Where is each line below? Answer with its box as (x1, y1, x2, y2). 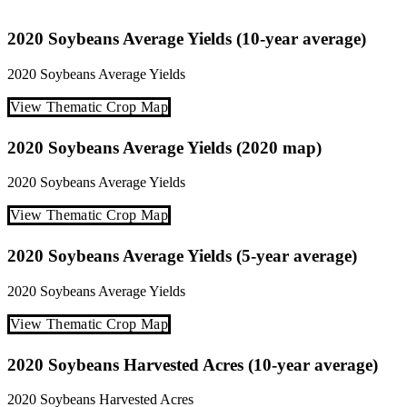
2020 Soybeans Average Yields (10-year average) (7, 29, 366, 49)
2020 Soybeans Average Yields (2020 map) (7, 137, 322, 157)
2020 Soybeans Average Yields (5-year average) (7, 246, 357, 266)
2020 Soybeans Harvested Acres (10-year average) (7, 354, 378, 374)
